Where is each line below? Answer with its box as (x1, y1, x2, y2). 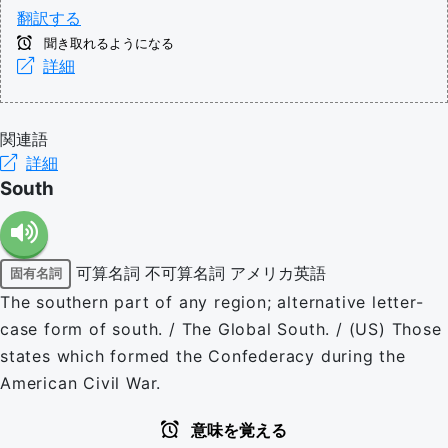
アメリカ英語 (230, 262, 326, 282)
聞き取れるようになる (40, 35, 174, 51)
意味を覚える (187, 421, 287, 439)
